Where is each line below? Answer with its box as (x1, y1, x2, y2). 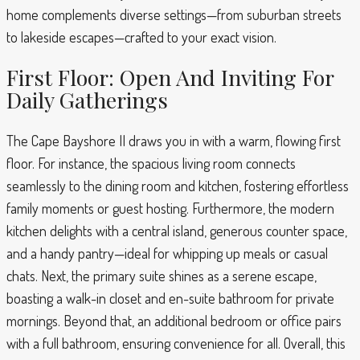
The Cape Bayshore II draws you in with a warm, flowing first (6, 131, 341, 149)
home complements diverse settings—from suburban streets (6, 5, 342, 23)
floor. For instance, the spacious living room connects (6, 153, 296, 172)
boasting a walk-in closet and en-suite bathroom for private (6, 288, 334, 307)
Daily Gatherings (6, 85, 168, 115)
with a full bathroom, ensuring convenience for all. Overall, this (6, 333, 346, 352)
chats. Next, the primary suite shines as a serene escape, (6, 266, 317, 284)
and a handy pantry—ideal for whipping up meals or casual (6, 243, 328, 262)
